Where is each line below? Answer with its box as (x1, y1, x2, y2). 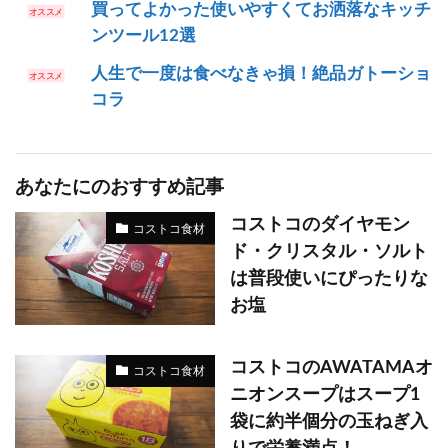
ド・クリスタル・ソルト (230, 243, 428, 262)
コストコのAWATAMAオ (230, 358, 433, 377)
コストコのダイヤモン (230, 216, 410, 235)
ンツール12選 (90, 27, 196, 45)
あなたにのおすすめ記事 (15, 178, 224, 198)
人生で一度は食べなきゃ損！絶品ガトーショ (90, 65, 431, 83)
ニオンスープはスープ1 (230, 385, 420, 404)
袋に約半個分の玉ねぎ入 (230, 412, 428, 431)
